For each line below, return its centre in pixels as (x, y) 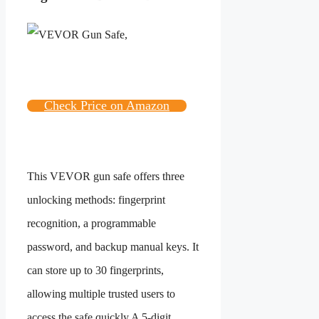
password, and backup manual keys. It (113, 246)
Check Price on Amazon (107, 105)
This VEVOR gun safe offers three (106, 176)
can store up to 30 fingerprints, (95, 270)
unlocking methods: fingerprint (96, 199)
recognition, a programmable (91, 223)
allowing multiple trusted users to (101, 293)
